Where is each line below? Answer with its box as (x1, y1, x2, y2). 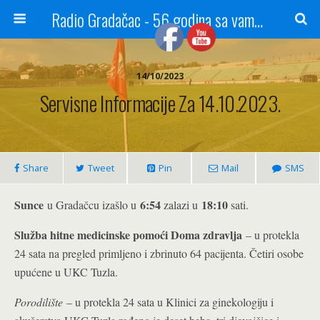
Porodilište (14, 294, 66, 309)
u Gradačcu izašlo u (44, 197, 140, 212)
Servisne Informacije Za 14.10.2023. (39, 88, 281, 118)
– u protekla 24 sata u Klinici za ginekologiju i (66, 294, 274, 309)
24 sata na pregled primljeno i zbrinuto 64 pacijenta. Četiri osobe (14, 246, 304, 261)
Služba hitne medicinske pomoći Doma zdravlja (14, 226, 242, 243)
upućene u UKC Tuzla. (14, 264, 118, 279)
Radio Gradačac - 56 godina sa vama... (254, 6, 263, 32)
